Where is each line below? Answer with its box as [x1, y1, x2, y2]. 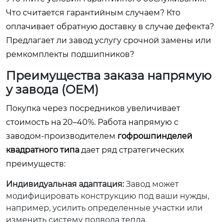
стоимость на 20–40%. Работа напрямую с [6, 117, 178, 127]
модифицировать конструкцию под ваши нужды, [6, 191, 209, 201]
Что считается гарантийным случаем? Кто [6, 8, 180, 17]
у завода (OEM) [6, 82, 99, 97]
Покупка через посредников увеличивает [6, 104, 180, 113]
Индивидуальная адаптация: [6, 179, 124, 189]
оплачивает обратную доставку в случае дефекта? [6, 22, 214, 31]
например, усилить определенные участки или [6, 203, 203, 213]
